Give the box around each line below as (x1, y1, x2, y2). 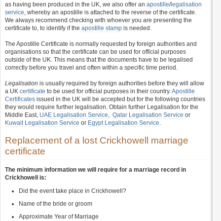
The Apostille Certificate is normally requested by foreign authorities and (5, 40, 197, 47)
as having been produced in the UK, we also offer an (5, 1, 147, 8)
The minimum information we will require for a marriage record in (5, 166, 186, 173)
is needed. (122, 25, 151, 32)
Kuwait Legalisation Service (5, 119, 79, 126)
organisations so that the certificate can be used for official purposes (5, 48, 186, 55)
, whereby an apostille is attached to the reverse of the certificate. (24, 9, 196, 16)
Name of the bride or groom (19, 200, 92, 207)
